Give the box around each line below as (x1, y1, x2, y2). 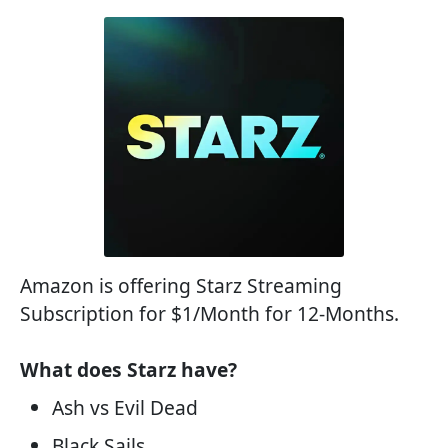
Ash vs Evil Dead (52, 394, 198, 421)
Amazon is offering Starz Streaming (20, 272, 342, 299)
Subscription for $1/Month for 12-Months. (20, 300, 399, 327)
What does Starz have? (20, 356, 237, 383)
